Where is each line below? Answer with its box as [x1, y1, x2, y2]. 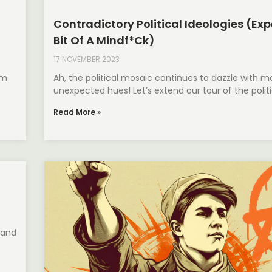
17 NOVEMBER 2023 [53, 53, 120, 64]
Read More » [53, 106, 101, 117]
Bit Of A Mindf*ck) [53, 32, 155, 48]
